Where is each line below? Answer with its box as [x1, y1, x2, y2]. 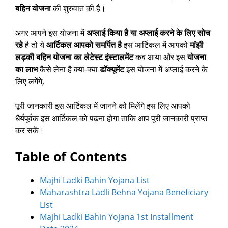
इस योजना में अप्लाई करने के [124, 64, 208, 75]
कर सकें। [15, 125, 44, 136]
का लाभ [15, 64, 38, 75]
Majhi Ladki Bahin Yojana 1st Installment [40, 211, 193, 223]
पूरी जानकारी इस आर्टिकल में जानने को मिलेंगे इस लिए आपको [15, 100, 190, 112]
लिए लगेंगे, [15, 76, 44, 88]
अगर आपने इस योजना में [15, 27, 87, 39]
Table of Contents [15, 148, 127, 165]
